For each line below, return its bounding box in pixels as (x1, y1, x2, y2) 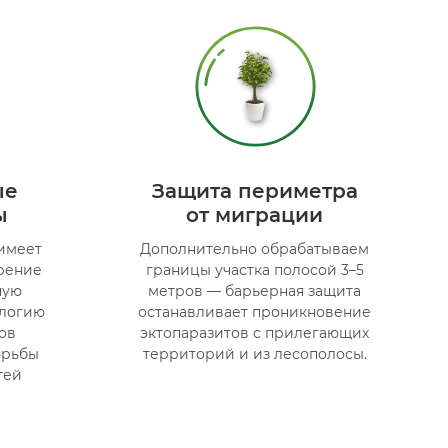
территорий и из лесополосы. (142, 344, 367, 363)
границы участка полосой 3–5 (145, 260, 364, 279)
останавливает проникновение (138, 302, 372, 321)
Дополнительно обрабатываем (140, 239, 370, 258)
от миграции (186, 202, 324, 227)
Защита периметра (151, 178, 358, 203)
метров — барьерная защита (148, 281, 362, 300)
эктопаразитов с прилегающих (140, 323, 370, 342)
